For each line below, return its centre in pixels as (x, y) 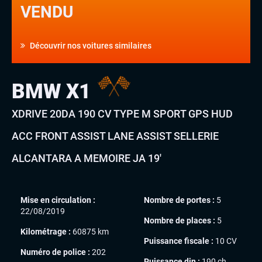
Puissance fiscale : (179, 241)
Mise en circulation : (58, 200)
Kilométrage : (46, 231)
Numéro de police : (55, 252)
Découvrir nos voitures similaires (90, 45)
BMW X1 (54, 91)
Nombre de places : (180, 220)
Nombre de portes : (179, 200)
